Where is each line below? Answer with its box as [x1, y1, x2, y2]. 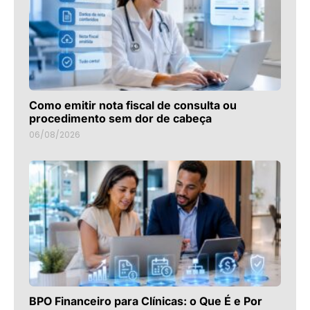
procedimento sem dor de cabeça [29, 111, 212, 125]
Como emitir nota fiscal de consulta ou [29, 98, 237, 112]
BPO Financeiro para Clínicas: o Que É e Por [29, 294, 262, 308]
